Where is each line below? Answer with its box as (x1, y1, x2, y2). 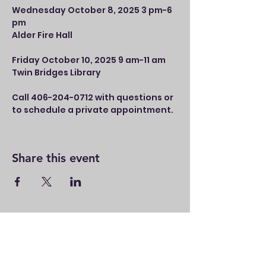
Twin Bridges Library (12, 66, 101, 78)
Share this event (12, 151, 100, 165)
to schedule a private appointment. (12, 104, 173, 116)
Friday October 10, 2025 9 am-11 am (12, 54, 167, 66)
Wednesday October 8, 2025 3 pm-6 (12, 4, 174, 16)
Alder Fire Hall (12, 29, 72, 41)
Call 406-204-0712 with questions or (12, 91, 175, 103)
